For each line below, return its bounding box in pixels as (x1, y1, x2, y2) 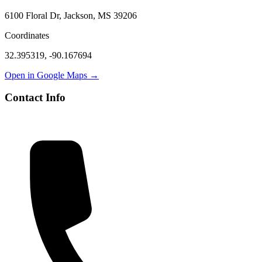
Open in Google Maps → (5, 70, 99, 80)
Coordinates (5, 30, 49, 40)
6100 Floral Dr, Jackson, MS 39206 (5, 10, 137, 20)
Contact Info (5, 91, 65, 104)
